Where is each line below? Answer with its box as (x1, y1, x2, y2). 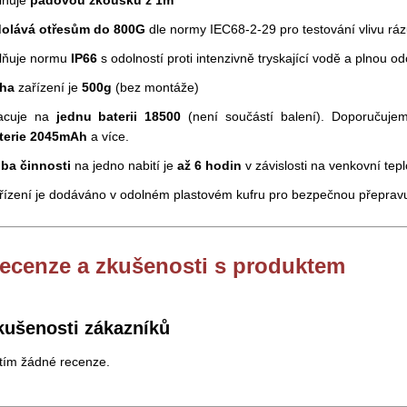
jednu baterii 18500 (55, 109, 182, 124)
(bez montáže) (112, 80, 199, 94)
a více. (87, 129, 129, 144)
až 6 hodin (177, 158, 242, 173)
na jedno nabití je (71, 158, 177, 173)
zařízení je (15, 80, 82, 94)
